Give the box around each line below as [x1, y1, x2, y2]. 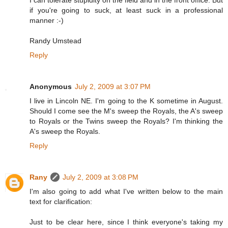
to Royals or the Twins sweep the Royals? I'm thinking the [30, 117, 223, 126]
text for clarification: [30, 197, 92, 206]
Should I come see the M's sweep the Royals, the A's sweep [30, 107, 223, 116]
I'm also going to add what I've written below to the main [30, 187, 223, 196]
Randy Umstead [30, 37, 81, 45]
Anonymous [30, 82, 72, 91]
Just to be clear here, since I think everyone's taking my [30, 218, 223, 226]
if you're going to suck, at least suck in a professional [30, 6, 223, 15]
